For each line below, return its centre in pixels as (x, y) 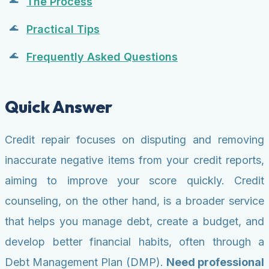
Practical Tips (63, 29)
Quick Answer (59, 107)
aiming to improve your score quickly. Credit (134, 181)
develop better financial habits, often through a (134, 242)
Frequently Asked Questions (102, 57)
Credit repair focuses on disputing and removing (134, 140)
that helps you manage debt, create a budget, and (134, 222)
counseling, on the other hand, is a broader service (134, 201)
